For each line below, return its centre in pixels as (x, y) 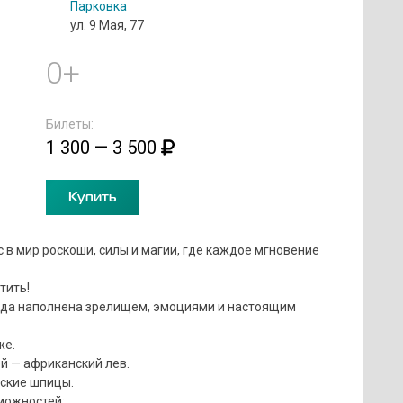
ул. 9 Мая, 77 (107, 25)
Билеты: (69, 125)
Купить (92, 197)
